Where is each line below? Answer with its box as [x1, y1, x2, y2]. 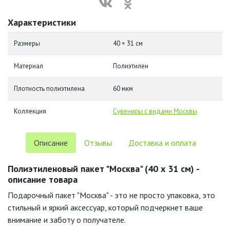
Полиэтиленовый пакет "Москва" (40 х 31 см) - [8, 163, 199, 175]
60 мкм [113, 84, 133, 93]
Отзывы [84, 138, 112, 148]
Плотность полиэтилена [14, 84, 85, 93]
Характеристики [8, 16, 76, 28]
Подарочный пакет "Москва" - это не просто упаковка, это [8, 190, 215, 200]
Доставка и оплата [128, 138, 196, 148]
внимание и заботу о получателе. [8, 215, 126, 225]
